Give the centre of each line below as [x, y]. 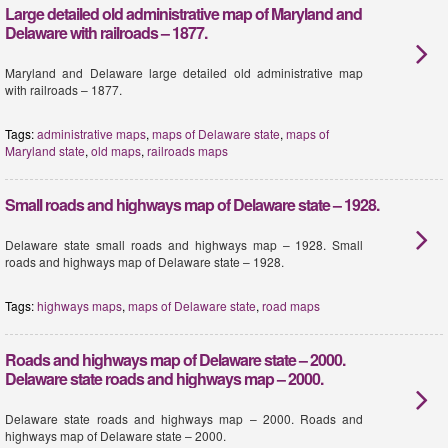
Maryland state [45, 150]
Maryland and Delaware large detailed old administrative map [184, 72]
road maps [291, 305]
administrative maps [91, 133]
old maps [116, 150]
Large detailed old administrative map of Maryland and [183, 13]
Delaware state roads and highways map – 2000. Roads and [184, 418]
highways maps [79, 305]
